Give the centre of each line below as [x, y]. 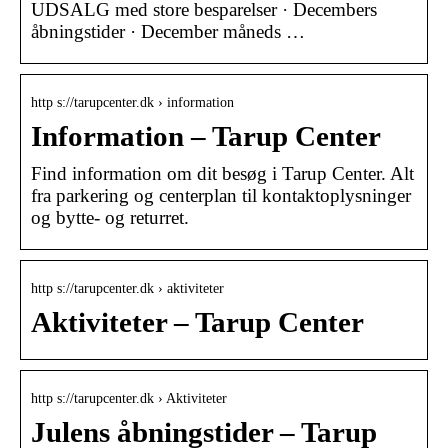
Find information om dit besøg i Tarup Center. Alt [222, 173]
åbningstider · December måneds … [168, 31]
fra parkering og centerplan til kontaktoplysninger [221, 195]
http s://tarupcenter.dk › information [132, 102]
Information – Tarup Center [206, 136]
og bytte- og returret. [110, 217]
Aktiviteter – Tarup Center [197, 322]
